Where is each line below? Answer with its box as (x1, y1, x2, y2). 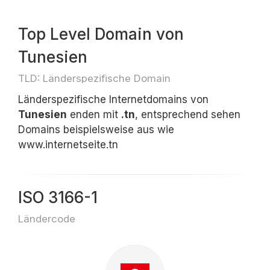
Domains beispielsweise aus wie (18, 124, 174, 136)
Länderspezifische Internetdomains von (18, 93, 209, 105)
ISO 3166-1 (18, 188, 98, 207)
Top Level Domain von (18, 25, 184, 43)
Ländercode (18, 213, 75, 225)
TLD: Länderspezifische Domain (18, 72, 171, 84)
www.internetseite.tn (18, 139, 118, 151)
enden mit (67, 108, 121, 121)
